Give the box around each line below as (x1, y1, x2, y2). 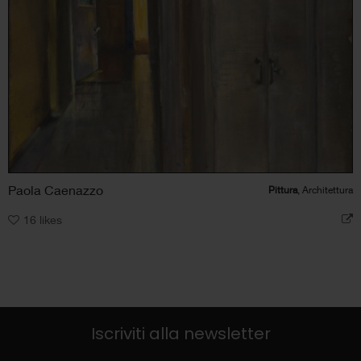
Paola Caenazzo (8, 181, 103, 197)
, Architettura (297, 183, 353, 196)
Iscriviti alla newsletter (90, 322, 271, 345)
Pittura (268, 183, 297, 196)
